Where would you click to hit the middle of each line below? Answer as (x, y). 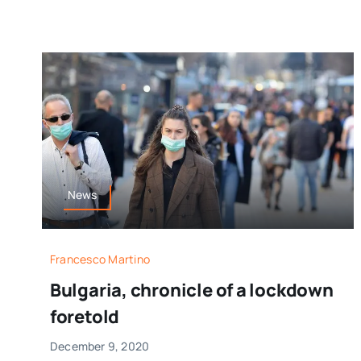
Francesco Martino (100, 259)
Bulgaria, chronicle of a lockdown (191, 290)
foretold (85, 316)
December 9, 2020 (100, 346)
